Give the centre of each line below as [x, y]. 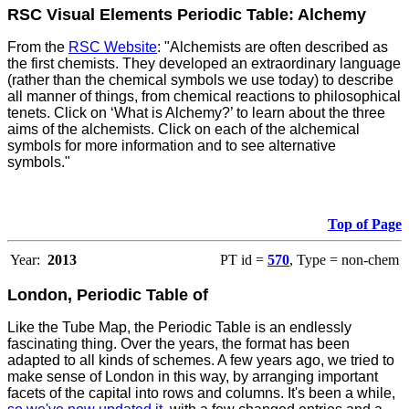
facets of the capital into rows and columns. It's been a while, [201, 393]
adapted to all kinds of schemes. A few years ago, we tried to [201, 361]
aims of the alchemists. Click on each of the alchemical [184, 130]
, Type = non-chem [344, 260]
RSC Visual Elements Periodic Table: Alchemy [187, 15]
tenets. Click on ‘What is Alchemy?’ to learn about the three [196, 113]
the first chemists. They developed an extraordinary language [204, 64]
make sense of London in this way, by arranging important [193, 377]
